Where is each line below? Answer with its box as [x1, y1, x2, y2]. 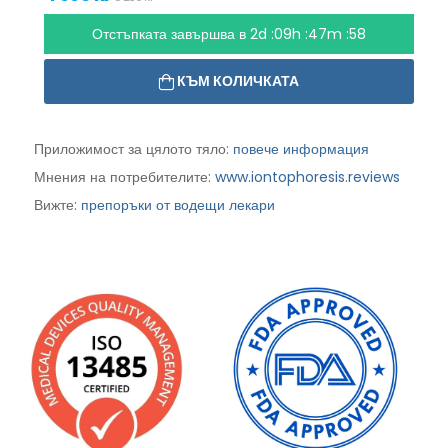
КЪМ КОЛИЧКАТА [177, 71, 300, 92]
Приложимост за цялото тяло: [33, 138, 233, 159]
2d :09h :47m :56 [249, 24, 366, 45]
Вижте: [33, 194, 81, 215]
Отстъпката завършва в [91, 24, 250, 45]
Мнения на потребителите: [33, 166, 215, 187]
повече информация [232, 138, 369, 159]
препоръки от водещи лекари [80, 194, 275, 215]
